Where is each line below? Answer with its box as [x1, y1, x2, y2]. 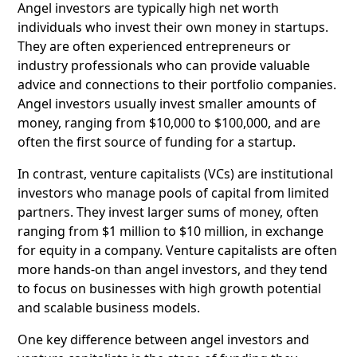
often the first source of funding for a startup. [18, 133, 296, 151]
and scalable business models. [18, 299, 200, 317]
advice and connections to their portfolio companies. [18, 76, 336, 94]
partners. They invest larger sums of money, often [18, 203, 319, 222]
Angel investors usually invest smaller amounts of [18, 95, 316, 113]
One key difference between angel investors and [18, 331, 309, 349]
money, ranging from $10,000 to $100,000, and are [18, 114, 320, 132]
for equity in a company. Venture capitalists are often [18, 241, 337, 260]
